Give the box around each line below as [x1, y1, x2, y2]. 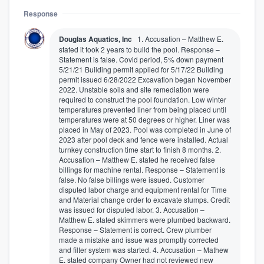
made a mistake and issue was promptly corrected [59, 234, 219, 245]
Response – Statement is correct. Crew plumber [59, 224, 212, 235]
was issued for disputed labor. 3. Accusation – [59, 204, 204, 214]
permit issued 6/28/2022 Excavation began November [59, 74, 231, 84]
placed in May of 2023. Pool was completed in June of [59, 124, 231, 134]
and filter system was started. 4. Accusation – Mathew [59, 244, 229, 255]
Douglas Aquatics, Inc [59, 33, 132, 44]
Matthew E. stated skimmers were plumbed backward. [59, 214, 230, 225]
